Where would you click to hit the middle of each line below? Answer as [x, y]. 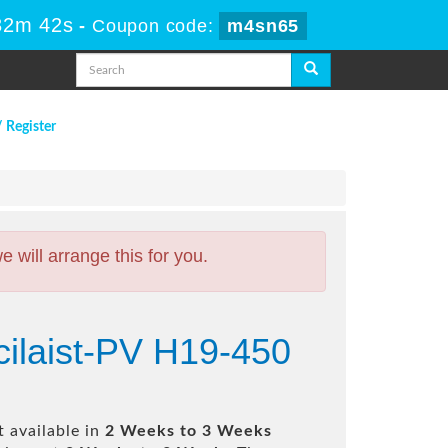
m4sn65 [263, 26]
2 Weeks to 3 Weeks [188, 431]
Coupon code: [156, 26]
